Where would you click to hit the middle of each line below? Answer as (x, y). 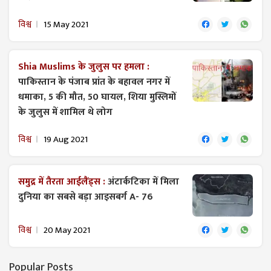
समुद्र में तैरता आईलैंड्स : (63, 181)
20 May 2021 (67, 230)
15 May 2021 (66, 24)
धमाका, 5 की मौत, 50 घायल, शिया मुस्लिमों (97, 97)
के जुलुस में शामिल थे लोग (65, 112)
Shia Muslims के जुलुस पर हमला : (84, 67)
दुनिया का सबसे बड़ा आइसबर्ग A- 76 (86, 197)
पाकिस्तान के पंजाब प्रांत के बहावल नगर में (94, 82)
